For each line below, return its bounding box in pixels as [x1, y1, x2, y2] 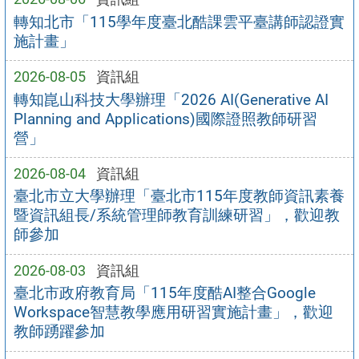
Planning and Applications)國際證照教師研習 [13, 109, 317, 128]
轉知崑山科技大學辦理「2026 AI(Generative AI [13, 90, 329, 109]
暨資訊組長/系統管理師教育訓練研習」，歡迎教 [13, 206, 340, 225]
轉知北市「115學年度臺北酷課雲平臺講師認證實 [13, 12, 345, 31]
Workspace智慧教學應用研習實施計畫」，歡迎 [13, 303, 333, 322]
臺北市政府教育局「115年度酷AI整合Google [13, 284, 316, 303]
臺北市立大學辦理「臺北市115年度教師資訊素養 [13, 187, 345, 206]
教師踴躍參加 [13, 322, 105, 341]
